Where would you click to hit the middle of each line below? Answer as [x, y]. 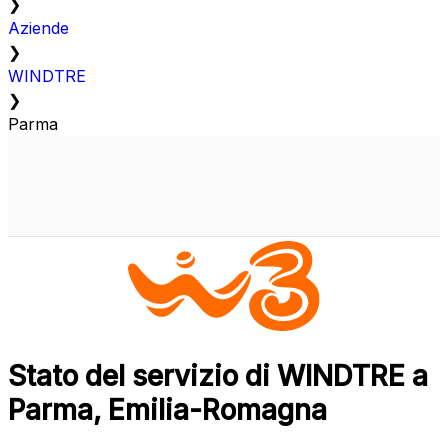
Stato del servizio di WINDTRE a [218, 376]
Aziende [38, 28]
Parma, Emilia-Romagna [167, 410]
